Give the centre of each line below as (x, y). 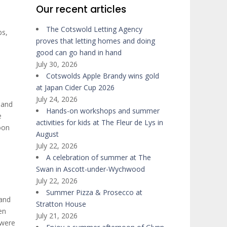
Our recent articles (81, 9)
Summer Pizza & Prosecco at (94, 192)
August (47, 134)
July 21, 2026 (57, 216)
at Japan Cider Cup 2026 (75, 87)
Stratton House (61, 204)
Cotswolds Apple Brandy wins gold (103, 76)
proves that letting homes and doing (96, 41)
